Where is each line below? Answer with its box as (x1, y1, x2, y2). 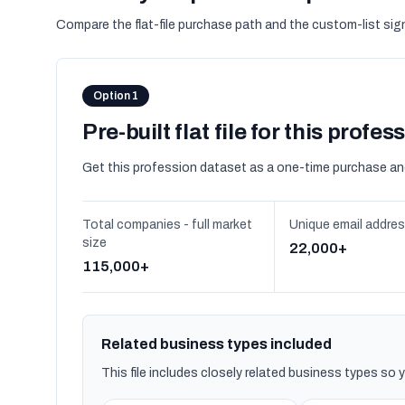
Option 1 (93, 89, 138, 102)
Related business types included (101, 336, 332, 352)
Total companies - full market (82, 218, 252, 231)
